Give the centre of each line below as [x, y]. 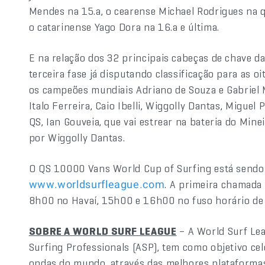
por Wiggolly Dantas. [77, 138]
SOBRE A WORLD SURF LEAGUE [103, 231]
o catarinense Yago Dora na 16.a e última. [124, 27]
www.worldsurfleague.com [97, 184]
